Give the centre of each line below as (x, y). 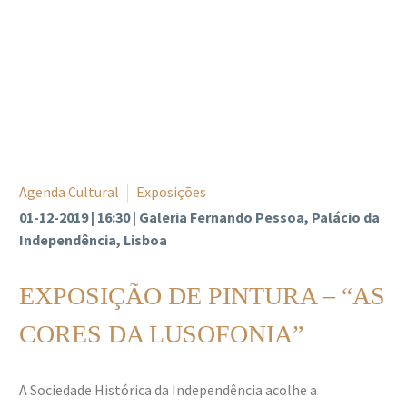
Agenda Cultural (69, 191)
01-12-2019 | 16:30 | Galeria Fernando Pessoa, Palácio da (199, 217)
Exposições (171, 191)
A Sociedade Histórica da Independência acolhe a (168, 389)
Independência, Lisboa (93, 239)
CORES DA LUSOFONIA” (161, 333)
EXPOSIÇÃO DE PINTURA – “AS (202, 295)
